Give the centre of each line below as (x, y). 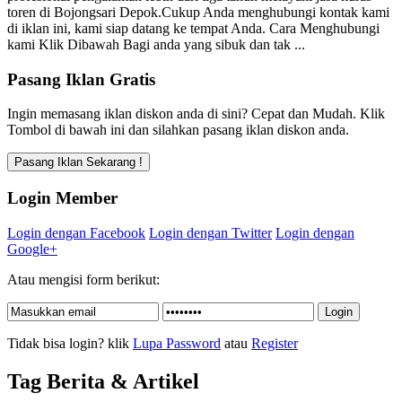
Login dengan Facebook (76, 232)
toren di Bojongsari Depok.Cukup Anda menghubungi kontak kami (198, 12)
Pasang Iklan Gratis (81, 79)
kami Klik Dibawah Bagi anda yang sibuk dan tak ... (156, 44)
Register (275, 343)
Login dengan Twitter (210, 232)
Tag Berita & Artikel (103, 381)
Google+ (32, 249)
